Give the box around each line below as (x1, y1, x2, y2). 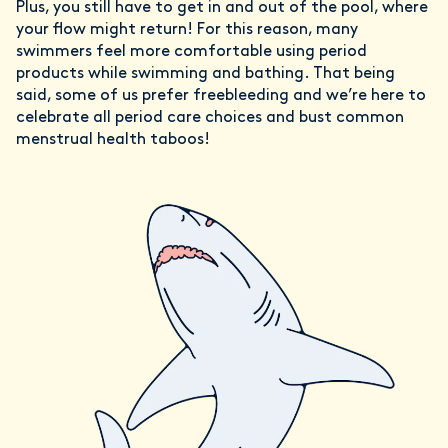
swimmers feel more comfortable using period (16, 44, 367, 61)
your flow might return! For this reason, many (16, 22, 358, 39)
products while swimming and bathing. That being (16, 66, 395, 83)
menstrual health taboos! (16, 132, 210, 149)
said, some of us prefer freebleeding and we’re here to (16, 88, 426, 105)
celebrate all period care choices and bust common (16, 110, 404, 127)
